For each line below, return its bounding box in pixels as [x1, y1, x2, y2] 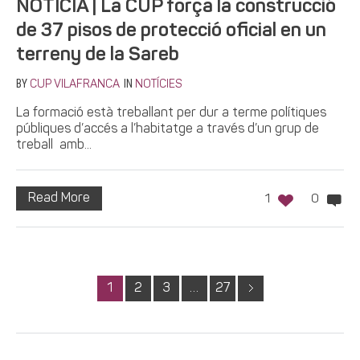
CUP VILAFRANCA [30, 78, 120, 91]
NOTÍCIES [135, 78, 182, 91]
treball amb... [16, 138, 92, 152]
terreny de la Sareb [16, 45, 179, 65]
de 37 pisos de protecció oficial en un [16, 21, 326, 41]
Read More [28, 191, 90, 205]
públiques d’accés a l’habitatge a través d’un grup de [16, 122, 319, 136]
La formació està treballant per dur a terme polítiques [16, 106, 326, 120]
